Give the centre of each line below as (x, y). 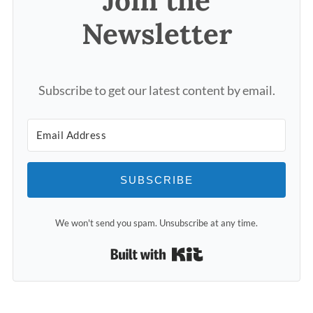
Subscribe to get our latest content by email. (156, 90)
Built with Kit (247, 255)
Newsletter (156, 34)
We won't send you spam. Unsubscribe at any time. (156, 223)
